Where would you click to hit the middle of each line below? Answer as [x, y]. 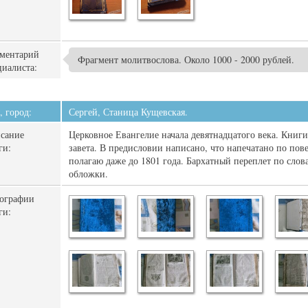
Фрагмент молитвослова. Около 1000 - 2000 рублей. [186, 59]
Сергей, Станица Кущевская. [128, 112]
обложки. [88, 174]
